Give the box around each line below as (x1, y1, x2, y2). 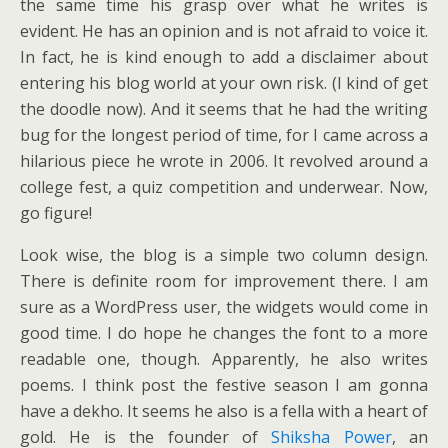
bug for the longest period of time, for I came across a (20, 124, 428, 146)
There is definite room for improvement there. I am (20, 270, 428, 292)
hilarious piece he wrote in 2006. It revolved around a (20, 150, 428, 172)
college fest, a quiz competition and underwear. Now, (20, 176, 428, 198)
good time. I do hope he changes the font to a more (20, 322, 428, 344)
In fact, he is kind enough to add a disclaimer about (20, 46, 428, 68)
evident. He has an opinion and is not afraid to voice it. (20, 20, 428, 42)
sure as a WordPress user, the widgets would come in (20, 296, 428, 318)
